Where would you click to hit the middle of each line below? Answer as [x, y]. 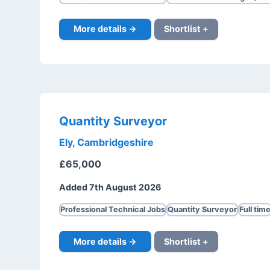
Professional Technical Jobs [112, 210]
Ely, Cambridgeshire [106, 143]
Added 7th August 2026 [110, 187]
